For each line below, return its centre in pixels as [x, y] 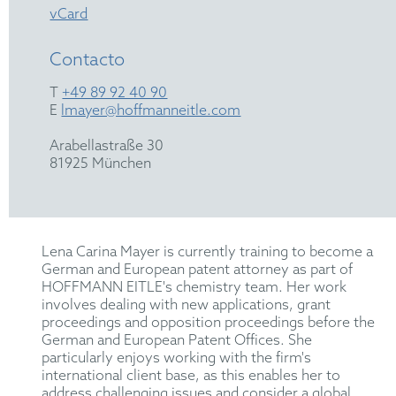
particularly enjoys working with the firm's [177, 358]
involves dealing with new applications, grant [187, 305]
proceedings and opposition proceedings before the [209, 323]
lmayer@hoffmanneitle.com [151, 110]
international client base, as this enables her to [191, 376]
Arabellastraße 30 [107, 146]
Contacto [88, 61]
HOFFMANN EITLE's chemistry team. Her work [194, 287]
